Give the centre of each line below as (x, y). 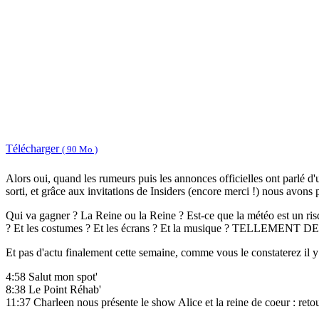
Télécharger (34, 148)
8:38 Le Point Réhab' (53, 290)
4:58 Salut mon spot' (52, 277)
